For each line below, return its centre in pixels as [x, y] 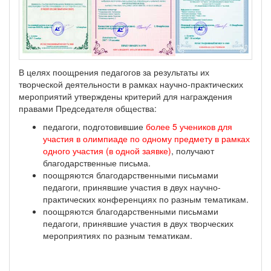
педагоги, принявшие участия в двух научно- [132, 187]
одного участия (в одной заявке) [107, 151]
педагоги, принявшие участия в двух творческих [138, 224]
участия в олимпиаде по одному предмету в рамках [146, 139]
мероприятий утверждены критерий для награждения [126, 96]
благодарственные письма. [97, 163]
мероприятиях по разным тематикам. [118, 236]
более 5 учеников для [189, 127]
